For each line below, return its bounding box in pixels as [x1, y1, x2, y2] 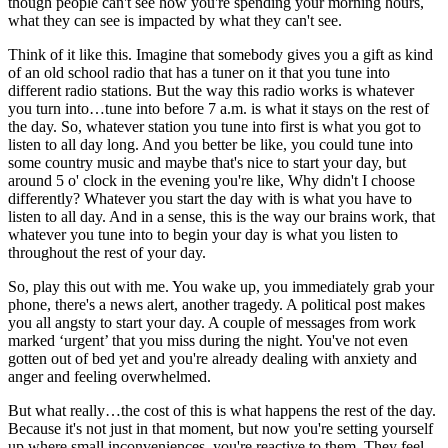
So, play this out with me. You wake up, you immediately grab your [8, 277, 434, 295]
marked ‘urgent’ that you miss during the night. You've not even [8, 331, 408, 349]
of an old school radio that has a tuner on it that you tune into [8, 63, 390, 81]
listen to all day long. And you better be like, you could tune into [8, 135, 413, 153]
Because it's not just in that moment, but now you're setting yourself [8, 419, 433, 437]
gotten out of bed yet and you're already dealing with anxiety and [8, 349, 417, 367]
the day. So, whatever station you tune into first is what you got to [8, 117, 421, 135]
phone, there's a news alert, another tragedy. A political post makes [8, 295, 425, 313]
